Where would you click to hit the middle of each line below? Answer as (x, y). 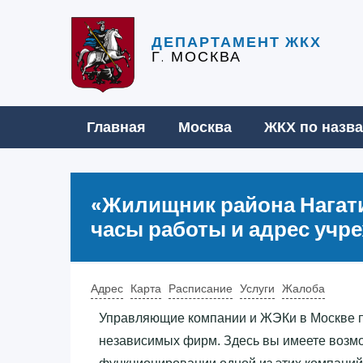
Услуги (257, 288)
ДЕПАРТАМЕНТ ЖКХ (237, 42)
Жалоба (303, 288)
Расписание (201, 288)
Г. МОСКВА (196, 57)
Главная (116, 127)
